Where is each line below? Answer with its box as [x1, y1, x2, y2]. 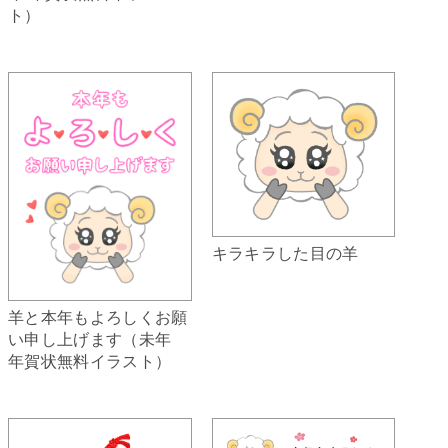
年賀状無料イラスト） [8, 348, 172, 372]
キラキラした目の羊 [211, 241, 359, 265]
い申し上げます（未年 [8, 326, 172, 350]
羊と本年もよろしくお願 [8, 304, 188, 328]
